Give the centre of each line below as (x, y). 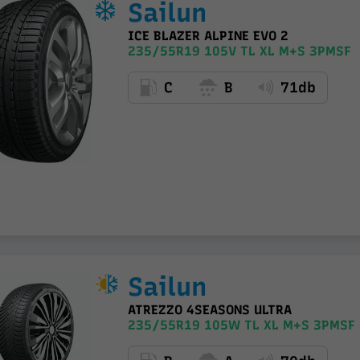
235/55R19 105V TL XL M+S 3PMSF (239, 51)
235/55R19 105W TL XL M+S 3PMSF (241, 325)
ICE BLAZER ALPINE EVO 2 (208, 36)
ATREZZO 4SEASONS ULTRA (209, 310)
